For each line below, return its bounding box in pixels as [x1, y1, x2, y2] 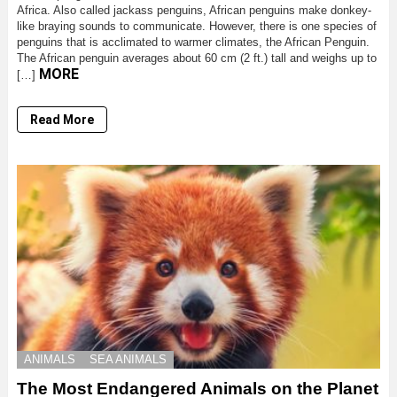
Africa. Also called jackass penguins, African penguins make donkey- [17, 3, 371, 17]
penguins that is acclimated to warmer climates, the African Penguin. [17, 35, 370, 49]
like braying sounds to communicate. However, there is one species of [17, 19, 377, 33]
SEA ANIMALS [90, 353, 167, 366]
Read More [30, 112, 94, 127]
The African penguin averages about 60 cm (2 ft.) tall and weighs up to [17, 51, 377, 65]
